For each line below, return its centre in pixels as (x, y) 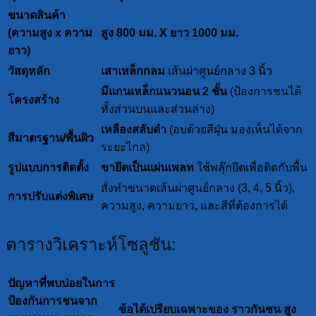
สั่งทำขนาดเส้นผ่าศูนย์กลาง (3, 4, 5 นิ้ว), (198, 188)
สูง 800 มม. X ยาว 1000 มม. (170, 32)
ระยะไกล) (125, 147)
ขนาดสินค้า (37, 15)
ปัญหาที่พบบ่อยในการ (61, 283)
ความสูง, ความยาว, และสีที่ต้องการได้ (194, 205)
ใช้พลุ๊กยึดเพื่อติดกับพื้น (251, 167)
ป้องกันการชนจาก (53, 300)
